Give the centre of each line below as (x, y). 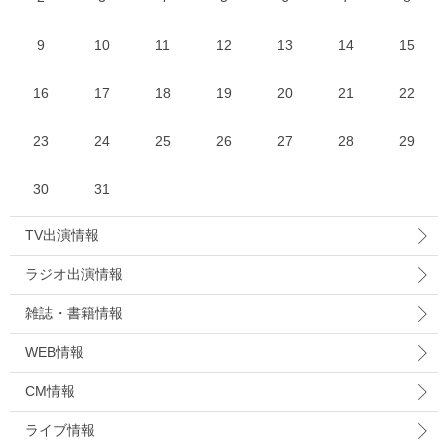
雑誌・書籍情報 (74, 313)
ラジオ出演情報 (74, 274)
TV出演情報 (62, 235)
